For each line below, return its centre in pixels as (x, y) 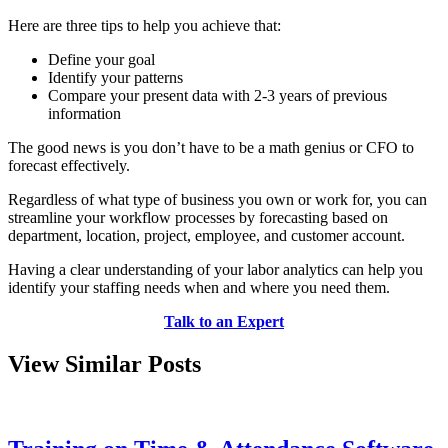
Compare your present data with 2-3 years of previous (217, 95)
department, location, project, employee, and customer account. (206, 235)
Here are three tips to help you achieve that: (144, 25)
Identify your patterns (115, 77)
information (84, 113)
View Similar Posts (104, 363)
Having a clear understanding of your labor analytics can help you (215, 269)
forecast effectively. (69, 165)
